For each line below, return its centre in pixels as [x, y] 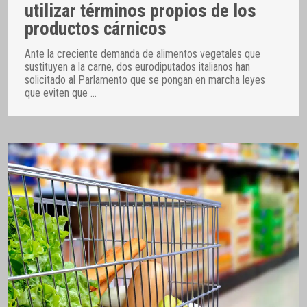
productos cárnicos [96, 28]
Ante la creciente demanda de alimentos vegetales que [143, 54]
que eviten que [58, 93]
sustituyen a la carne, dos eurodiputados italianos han [137, 67]
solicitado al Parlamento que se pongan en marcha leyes [145, 80]
